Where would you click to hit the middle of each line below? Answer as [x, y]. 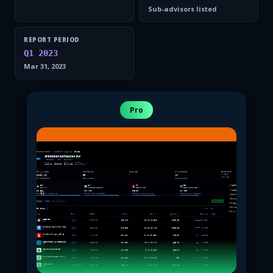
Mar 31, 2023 [45, 66]
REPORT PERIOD [52, 40]
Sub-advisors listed [183, 9]
